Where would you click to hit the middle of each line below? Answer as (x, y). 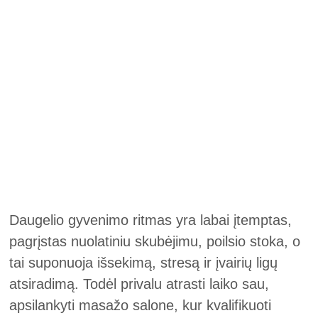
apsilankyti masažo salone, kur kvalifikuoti (141, 305)
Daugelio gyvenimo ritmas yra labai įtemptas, (151, 220)
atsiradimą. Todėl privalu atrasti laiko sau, (139, 284)
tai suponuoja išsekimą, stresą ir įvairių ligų (144, 263)
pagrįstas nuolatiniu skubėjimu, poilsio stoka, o (155, 241)
